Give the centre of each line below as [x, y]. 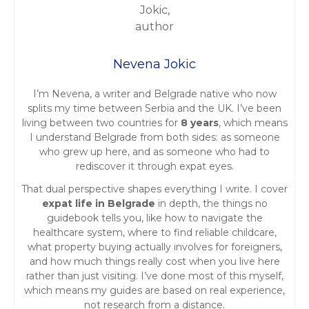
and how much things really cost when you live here [154, 261]
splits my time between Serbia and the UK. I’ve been [154, 108]
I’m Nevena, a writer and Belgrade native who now [154, 93]
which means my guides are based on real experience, [154, 290]
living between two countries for [101, 122]
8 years [199, 122]
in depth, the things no [211, 203]
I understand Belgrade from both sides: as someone [154, 137]
